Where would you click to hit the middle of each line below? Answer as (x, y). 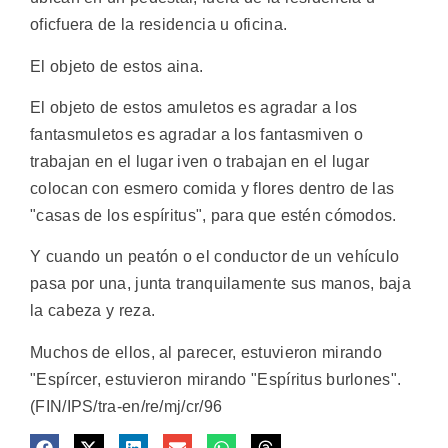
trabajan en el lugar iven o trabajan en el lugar (200, 161)
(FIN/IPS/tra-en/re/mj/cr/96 (126, 406)
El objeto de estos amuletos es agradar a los (194, 107)
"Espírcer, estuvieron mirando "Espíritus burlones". (216, 379)
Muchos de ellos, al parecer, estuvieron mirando (206, 352)
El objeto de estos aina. (117, 66)
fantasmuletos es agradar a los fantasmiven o (197, 134)
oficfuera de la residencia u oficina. (159, 25)
